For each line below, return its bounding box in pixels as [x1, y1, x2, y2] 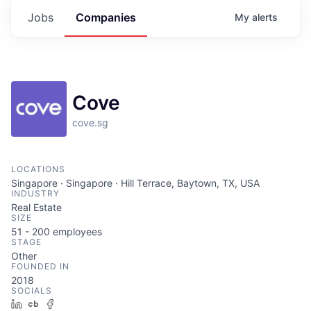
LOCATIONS [11, 164, 65, 174]
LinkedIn [27, 298, 66, 310]
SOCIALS [11, 285, 52, 296]
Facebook [60, 298, 106, 310]
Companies [76, 10, 136, 24]
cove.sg [72, 117, 108, 128]
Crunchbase [44, 298, 99, 310]
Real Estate [11, 201, 62, 213]
